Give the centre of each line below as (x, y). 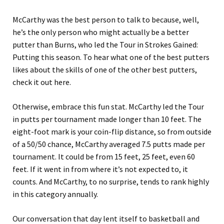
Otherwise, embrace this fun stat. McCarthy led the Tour (108, 107)
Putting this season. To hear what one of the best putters (111, 57)
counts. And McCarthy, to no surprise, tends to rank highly (111, 182)
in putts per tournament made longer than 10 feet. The (107, 119)
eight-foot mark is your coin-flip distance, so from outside (112, 132)
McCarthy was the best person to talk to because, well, (106, 20)
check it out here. (42, 82)
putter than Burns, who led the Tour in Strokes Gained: (105, 45)
